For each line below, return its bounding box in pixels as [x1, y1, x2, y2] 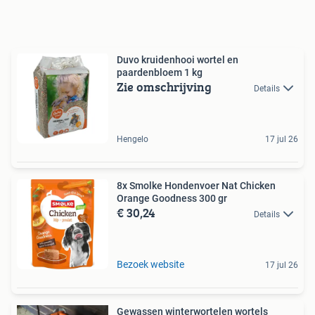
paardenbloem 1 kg [117, 67, 202, 78]
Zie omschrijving [117, 77, 212, 96]
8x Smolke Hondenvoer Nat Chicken [117, 180, 276, 191]
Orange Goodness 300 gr [117, 193, 227, 204]
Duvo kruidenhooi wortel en [117, 54, 238, 65]
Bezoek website [117, 259, 184, 270]
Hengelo [117, 134, 148, 144]
